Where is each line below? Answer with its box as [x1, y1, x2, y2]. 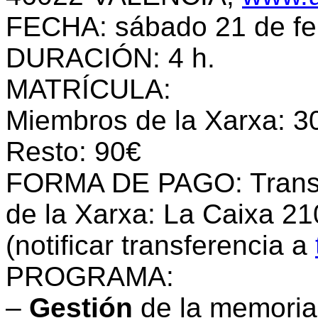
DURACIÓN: [6, 43, 168, 74]
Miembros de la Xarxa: [6, 105, 293, 136]
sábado [115, 11, 215, 43]
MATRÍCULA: [6, 74, 171, 105]
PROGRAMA [6, 261, 166, 292]
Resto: [6, 136, 94, 168]
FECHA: [6, 11, 115, 43]
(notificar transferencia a [6, 230, 315, 261]
